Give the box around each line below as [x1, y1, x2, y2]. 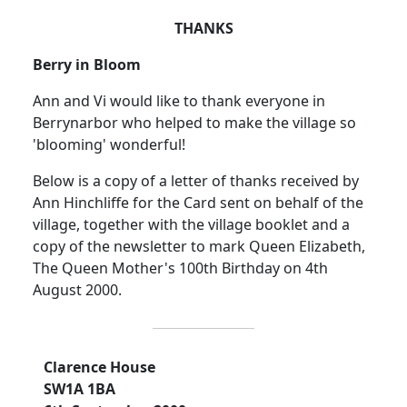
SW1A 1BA [44, 379, 115, 400]
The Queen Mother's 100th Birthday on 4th [33, 258, 328, 279]
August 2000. [33, 280, 122, 301]
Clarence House [44, 357, 155, 378]
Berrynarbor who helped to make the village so [33, 113, 356, 134]
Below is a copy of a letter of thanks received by [33, 171, 359, 192]
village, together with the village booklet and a [33, 214, 350, 235]
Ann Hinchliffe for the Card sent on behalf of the [33, 193, 363, 213]
